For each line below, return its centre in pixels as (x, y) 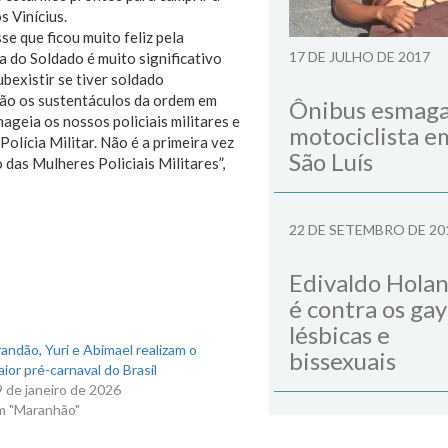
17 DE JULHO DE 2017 (359, 57)
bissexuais (342, 361)
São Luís (331, 162)
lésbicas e (339, 335)
